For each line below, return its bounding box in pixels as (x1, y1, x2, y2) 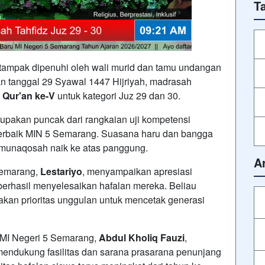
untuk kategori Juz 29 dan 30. (55, 88, 180, 102)
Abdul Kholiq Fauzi (99, 230, 185, 244)
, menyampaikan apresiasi (82, 164, 192, 178)
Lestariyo (40, 164, 82, 178)
